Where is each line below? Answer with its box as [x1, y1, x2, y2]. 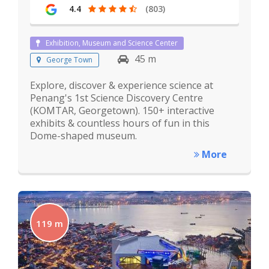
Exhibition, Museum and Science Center [46, 37, 178, 48]
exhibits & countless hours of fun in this [30, 116, 210, 130]
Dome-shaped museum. [30, 128, 137, 142]
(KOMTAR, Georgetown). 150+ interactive [30, 103, 214, 117]
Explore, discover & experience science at [30, 78, 213, 92]
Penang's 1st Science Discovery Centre [30, 91, 203, 104]
